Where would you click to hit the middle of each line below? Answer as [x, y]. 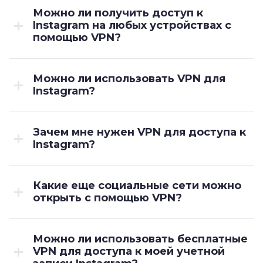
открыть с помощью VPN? [109, 198]
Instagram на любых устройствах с [132, 25]
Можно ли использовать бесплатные [140, 239]
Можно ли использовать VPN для [129, 78]
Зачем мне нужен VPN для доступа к [139, 132]
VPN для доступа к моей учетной [129, 251]
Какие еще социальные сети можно [137, 185]
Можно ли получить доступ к [118, 13]
